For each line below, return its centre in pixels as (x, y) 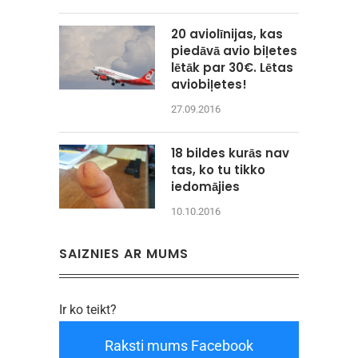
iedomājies (205, 186)
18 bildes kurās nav (230, 153)
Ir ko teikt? (88, 309)
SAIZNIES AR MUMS (124, 253)
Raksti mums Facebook (179, 345)
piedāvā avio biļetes (234, 50)
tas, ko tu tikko (218, 169)
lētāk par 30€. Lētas (232, 67)
